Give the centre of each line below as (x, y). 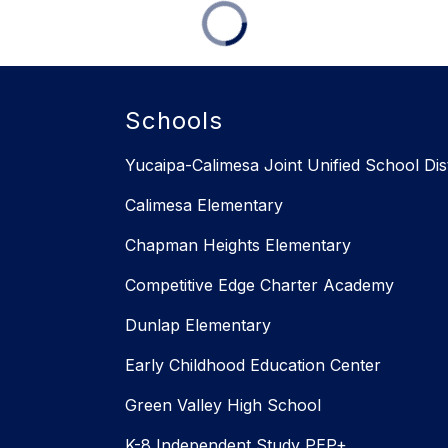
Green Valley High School (223, 405)
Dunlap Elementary (198, 325)
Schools (174, 121)
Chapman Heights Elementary (238, 245)
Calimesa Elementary (204, 205)
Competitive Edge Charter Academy (259, 285)
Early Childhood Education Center (253, 365)
